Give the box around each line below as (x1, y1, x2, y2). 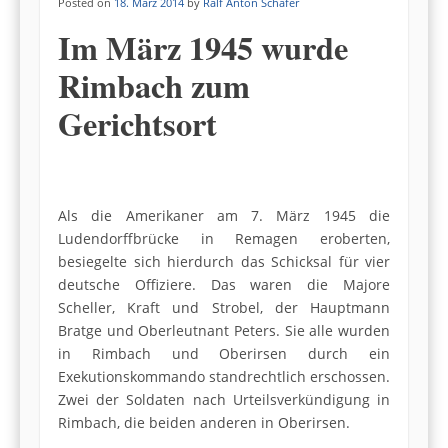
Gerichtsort (58, 100, 217, 148)
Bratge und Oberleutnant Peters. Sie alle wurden (58, 320, 390, 340)
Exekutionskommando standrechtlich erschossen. (58, 366, 390, 386)
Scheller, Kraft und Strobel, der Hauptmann (58, 297, 390, 317)
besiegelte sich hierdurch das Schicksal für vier (58, 251, 390, 271)
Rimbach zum (58, 62, 250, 110)
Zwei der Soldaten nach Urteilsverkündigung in (58, 389, 390, 409)
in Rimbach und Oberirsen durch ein (58, 343, 390, 363)
